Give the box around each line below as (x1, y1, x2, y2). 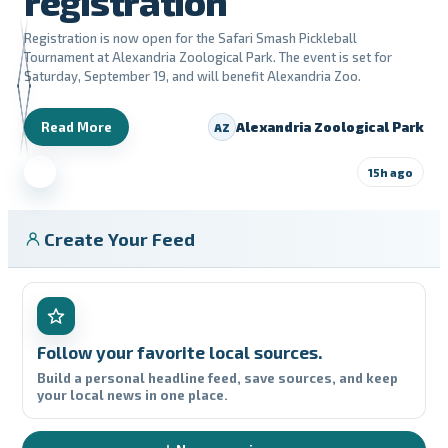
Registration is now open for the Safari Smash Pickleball (24, 30, 357, 46)
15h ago (368, 165, 413, 179)
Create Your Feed (44, 227, 195, 250)
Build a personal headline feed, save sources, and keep (37, 370, 398, 386)
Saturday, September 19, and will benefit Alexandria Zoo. (24, 68, 361, 84)
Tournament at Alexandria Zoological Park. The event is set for (24, 49, 392, 65)
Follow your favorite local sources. (37, 342, 322, 362)
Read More (41, 118, 112, 135)
